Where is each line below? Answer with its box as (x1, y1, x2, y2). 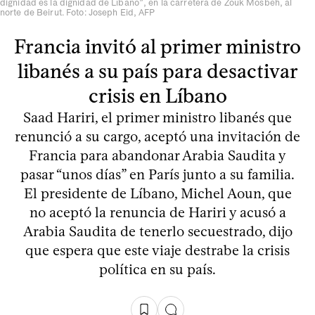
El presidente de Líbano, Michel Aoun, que (23, 184, 292, 202)
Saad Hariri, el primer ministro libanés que (23, 108, 292, 126)
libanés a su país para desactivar (17, 58, 298, 83)
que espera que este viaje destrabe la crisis (25, 241, 290, 259)
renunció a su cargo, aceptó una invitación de (15, 127, 300, 145)
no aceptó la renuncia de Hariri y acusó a (29, 203, 286, 221)
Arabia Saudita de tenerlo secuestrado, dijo (22, 222, 292, 240)
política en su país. (99, 260, 216, 278)
